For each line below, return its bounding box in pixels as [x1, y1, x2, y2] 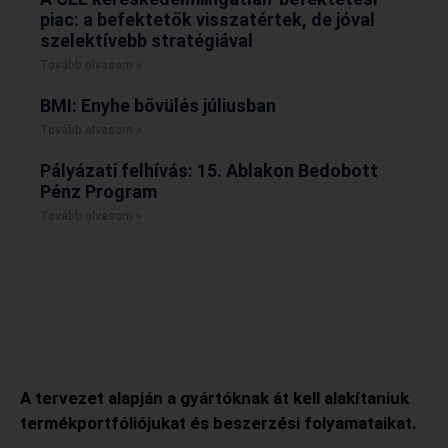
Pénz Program [40, 181, 157, 203]
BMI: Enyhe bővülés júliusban [40, 95, 276, 117]
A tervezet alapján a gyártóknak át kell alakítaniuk [20, 388, 409, 409]
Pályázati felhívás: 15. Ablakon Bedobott [40, 160, 378, 182]
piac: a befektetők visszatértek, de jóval [40, 9, 375, 31]
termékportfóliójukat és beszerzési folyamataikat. [20, 413, 417, 434]
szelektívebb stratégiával [40, 30, 253, 52]
